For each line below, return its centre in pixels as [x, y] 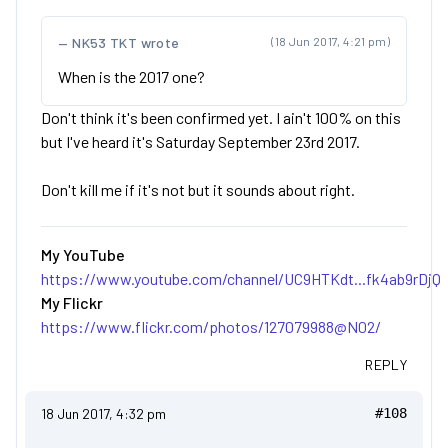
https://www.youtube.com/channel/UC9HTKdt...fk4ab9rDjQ [241, 278]
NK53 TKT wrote [126, 42]
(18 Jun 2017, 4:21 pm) [330, 41]
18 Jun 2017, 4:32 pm [103, 413]
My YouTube [83, 254]
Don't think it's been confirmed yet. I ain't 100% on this [221, 117]
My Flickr [72, 302]
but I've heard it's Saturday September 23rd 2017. [200, 141]
